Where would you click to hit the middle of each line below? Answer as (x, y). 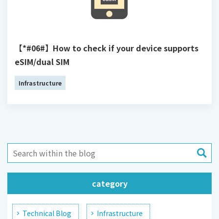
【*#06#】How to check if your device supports (107, 48)
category (109, 183)
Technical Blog (47, 213)
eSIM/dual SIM (42, 61)
